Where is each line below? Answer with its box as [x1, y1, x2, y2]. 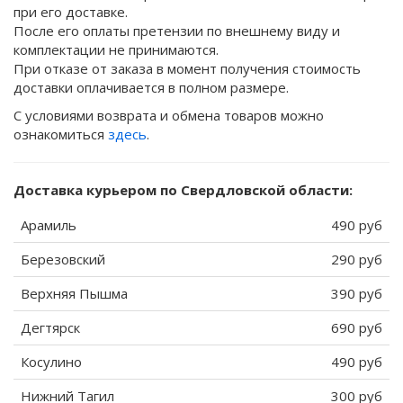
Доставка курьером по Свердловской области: [13, 181, 353, 199]
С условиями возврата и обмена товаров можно [13, 106, 324, 124]
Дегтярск [21, 318, 80, 336]
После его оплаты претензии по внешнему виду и [13, 22, 340, 40]
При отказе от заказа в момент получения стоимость [13, 59, 361, 77]
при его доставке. [13, 3, 128, 21]
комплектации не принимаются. [13, 40, 219, 58]
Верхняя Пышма [21, 284, 128, 302]
